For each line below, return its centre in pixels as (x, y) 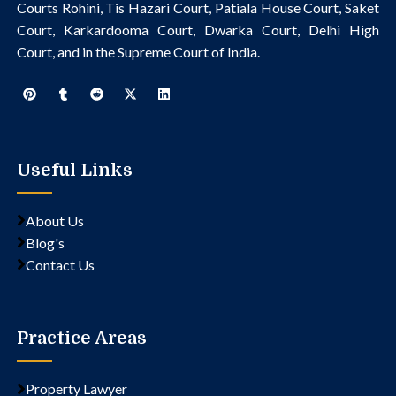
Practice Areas (81, 339)
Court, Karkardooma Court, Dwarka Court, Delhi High (198, 30)
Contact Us (60, 264)
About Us (54, 220)
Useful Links (74, 170)
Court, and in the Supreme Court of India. (138, 52)
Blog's (45, 242)
